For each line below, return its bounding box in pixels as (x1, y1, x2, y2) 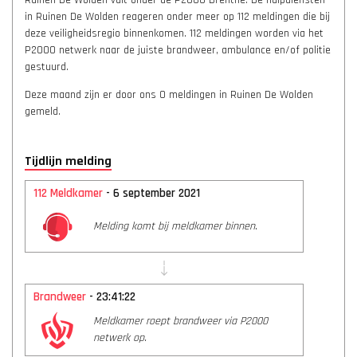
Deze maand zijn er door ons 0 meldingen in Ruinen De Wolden (25, 88, 313, 102)
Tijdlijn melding (25, 153, 112, 170)
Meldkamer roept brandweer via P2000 (93, 314, 268, 328)
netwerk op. (93, 331, 147, 345)
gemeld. (25, 104, 61, 119)
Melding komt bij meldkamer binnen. (93, 218, 257, 233)
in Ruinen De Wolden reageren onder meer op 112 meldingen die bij (25, 10, 330, 24)
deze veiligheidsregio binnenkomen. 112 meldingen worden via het (25, 26, 324, 41)
